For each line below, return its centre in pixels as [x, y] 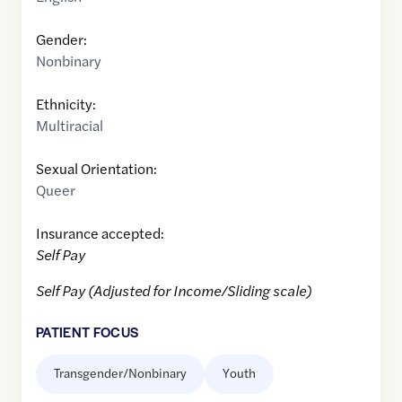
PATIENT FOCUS [87, 332]
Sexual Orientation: [96, 169]
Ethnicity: [66, 104]
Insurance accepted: [100, 233]
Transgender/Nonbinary [120, 373]
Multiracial [70, 126]
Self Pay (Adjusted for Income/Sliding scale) [174, 291]
